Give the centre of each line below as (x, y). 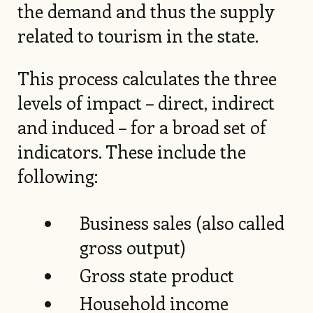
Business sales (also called (182, 222)
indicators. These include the (131, 151)
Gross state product (157, 275)
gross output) (133, 247)
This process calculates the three (147, 78)
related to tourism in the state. (138, 35)
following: (57, 175)
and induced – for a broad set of (141, 126)
